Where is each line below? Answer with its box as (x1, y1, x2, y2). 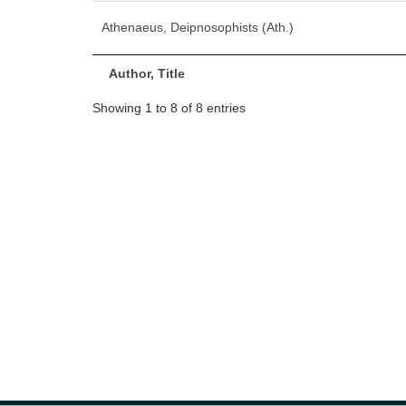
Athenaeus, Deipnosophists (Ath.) (101, 20, 294, 34)
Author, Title (109, 66, 185, 81)
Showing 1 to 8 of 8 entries (92, 100, 246, 115)
